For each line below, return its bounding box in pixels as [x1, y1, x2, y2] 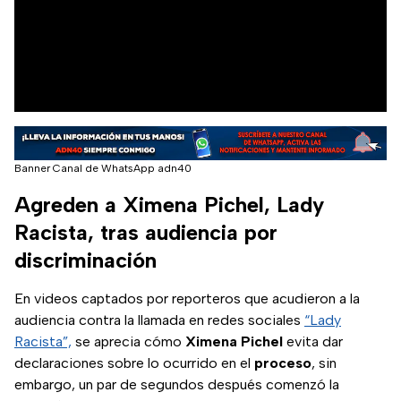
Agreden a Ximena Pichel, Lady [14, 192, 324, 218]
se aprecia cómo [72, 333, 185, 351]
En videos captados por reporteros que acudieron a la [14, 290, 360, 308]
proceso [254, 354, 311, 372]
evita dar [283, 333, 343, 351]
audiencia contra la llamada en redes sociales [14, 311, 304, 329]
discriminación [14, 247, 157, 274]
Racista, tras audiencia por [14, 219, 277, 246]
